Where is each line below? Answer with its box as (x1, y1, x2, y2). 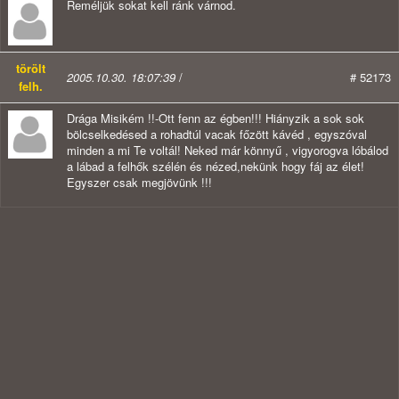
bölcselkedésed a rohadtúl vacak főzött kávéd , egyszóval (67, 126, 367, 143)
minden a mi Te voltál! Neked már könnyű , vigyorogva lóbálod (67, 142, 388, 159)
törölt (15, 60, 45, 77)
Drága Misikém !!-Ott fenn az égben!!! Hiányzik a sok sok (67, 110, 364, 127)
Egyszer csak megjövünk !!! (67, 174, 212, 191)
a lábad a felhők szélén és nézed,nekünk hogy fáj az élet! (67, 158, 364, 175)
